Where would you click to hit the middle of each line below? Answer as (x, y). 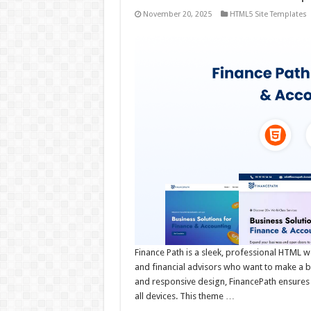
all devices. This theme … (184, 296)
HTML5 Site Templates (268, 14)
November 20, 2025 (177, 14)
